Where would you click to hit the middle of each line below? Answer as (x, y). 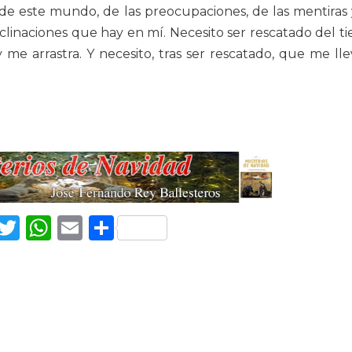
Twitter (64, 228)
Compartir (178, 228)
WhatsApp (117, 228)
